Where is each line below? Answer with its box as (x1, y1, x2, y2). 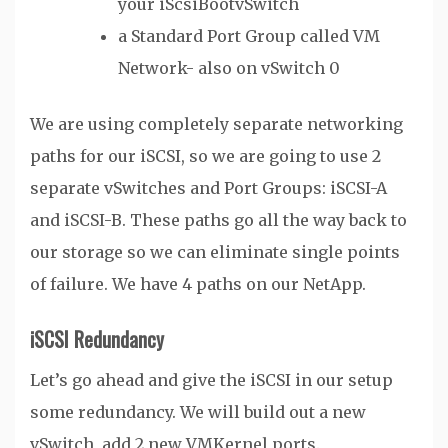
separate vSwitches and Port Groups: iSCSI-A (30, 178, 387, 199)
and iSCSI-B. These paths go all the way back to (30, 210, 407, 231)
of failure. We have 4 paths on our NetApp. (30, 274, 366, 295)
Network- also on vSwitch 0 (118, 58, 340, 79)
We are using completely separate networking (30, 114, 403, 135)
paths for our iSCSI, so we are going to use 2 (30, 146, 381, 167)
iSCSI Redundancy (30, 324, 164, 355)
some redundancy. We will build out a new (30, 402, 366, 423)
